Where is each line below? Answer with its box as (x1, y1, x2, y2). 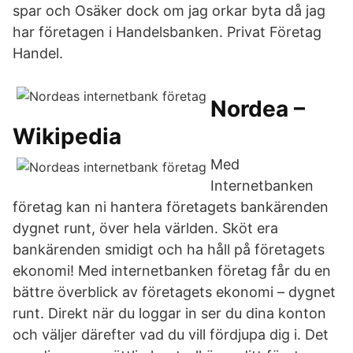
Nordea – (210, 95, 305, 122)
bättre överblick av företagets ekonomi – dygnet (13, 284, 336, 300)
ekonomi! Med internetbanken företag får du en (13, 262, 331, 279)
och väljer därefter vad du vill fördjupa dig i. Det (13, 326, 329, 343)
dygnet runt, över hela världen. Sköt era (13, 220, 278, 236)
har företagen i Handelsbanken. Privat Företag (13, 24, 321, 40)
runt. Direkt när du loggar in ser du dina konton (13, 305, 326, 321)
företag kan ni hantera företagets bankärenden (13, 199, 329, 215)
